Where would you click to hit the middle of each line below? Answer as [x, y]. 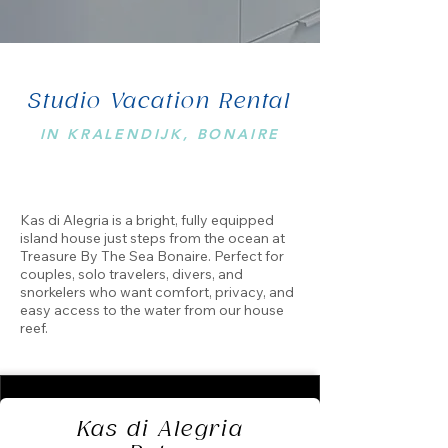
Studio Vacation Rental [160, 102]
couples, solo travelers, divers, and [131, 274]
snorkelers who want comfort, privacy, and [157, 292]
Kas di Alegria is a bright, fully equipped [147, 220]
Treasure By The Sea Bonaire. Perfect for [152, 256]
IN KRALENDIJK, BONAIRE [160, 134]
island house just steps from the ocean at [152, 238]
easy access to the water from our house [152, 310]
